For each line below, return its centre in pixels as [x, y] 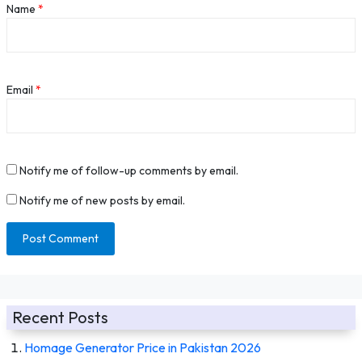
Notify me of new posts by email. [102, 200]
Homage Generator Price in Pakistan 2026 [143, 347]
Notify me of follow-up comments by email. [129, 170]
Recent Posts [60, 317]
